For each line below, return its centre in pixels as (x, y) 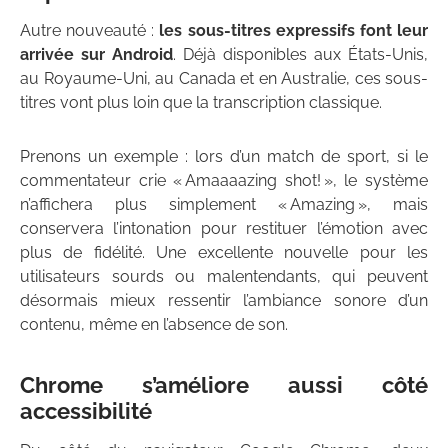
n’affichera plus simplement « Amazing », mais (224, 205)
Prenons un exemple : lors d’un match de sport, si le (224, 157)
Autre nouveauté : (90, 31)
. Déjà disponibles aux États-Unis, (300, 55)
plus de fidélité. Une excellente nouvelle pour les (224, 253)
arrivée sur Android (96, 55)
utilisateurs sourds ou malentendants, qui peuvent (224, 277)
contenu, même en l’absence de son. (154, 325)
